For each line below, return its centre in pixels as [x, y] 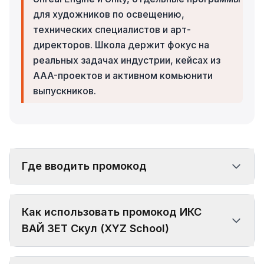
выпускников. [65, 90]
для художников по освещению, [109, 14]
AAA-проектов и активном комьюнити [123, 75]
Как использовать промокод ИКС [112, 212]
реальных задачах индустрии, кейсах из [127, 60]
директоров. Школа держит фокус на [121, 44]
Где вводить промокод [84, 166]
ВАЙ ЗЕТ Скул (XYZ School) [95, 228]
